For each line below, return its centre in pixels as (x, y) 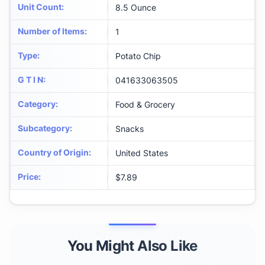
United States (142, 153)
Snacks (130, 129)
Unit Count (40, 7)
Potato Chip (138, 56)
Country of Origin (53, 153)
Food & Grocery (145, 105)
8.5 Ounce (136, 8)
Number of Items (51, 31)
